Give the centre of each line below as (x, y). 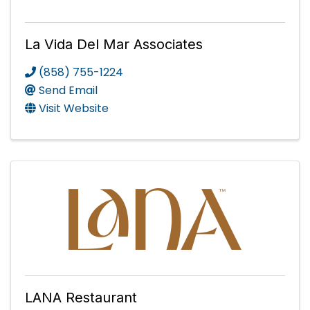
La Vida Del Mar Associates (114, 45)
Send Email (68, 91)
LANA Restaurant (81, 298)
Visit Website (74, 109)
